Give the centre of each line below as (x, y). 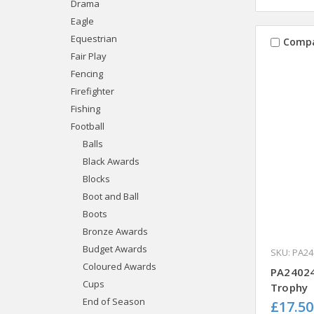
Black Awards (111, 161)
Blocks (96, 178)
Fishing (85, 108)
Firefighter (92, 91)
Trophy (289, 288)
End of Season (114, 301)
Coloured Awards (119, 266)
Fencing (87, 73)
